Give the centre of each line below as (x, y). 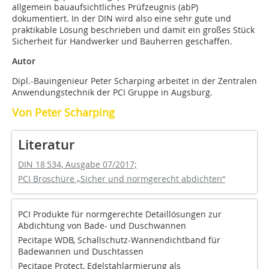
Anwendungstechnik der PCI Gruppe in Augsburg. (112, 92)
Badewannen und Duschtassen (81, 252)
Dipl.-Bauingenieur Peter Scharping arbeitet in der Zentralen (134, 81)
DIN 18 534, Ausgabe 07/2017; (77, 165)
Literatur (46, 145)
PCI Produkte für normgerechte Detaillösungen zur (120, 214)
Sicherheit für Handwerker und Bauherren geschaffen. (122, 41)
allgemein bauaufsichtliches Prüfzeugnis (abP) (105, 7)
